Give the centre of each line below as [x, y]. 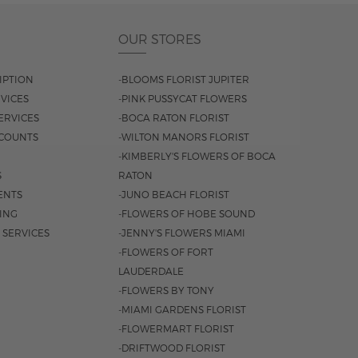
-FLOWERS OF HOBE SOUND [187, 214]
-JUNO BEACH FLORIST [174, 195]
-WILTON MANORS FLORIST [184, 137]
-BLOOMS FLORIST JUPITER [184, 80]
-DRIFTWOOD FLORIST [172, 348]
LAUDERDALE [151, 271]
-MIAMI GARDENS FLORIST [182, 310]
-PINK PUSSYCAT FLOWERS [183, 99]
